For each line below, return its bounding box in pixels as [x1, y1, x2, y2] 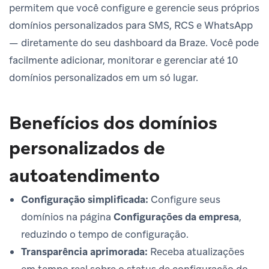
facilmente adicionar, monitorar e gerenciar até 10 [9, 53, 238, 67]
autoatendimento [9, 163, 160, 187]
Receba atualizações [148, 244, 244, 258]
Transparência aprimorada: [21, 244, 148, 258]
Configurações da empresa [113, 210, 239, 223]
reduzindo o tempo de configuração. [21, 227, 189, 241]
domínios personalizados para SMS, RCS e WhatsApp [9, 18, 253, 32]
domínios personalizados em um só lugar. [9, 70, 198, 84]
